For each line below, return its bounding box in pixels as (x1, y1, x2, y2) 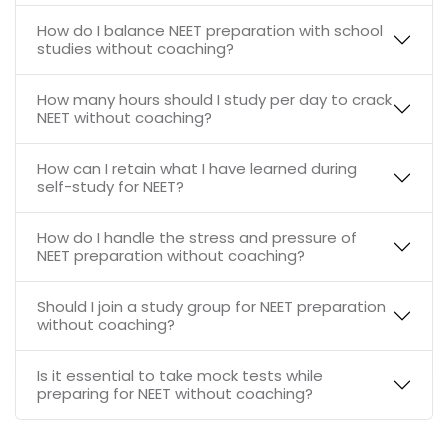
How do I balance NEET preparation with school (36, 20, 383, 42)
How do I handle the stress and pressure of (36, 227, 357, 249)
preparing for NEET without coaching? (36, 383, 313, 405)
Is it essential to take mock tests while (36, 365, 323, 387)
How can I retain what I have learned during (36, 158, 357, 180)
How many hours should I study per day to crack (36, 89, 392, 111)
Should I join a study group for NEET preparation (36, 296, 386, 318)
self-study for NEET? (36, 176, 184, 198)
